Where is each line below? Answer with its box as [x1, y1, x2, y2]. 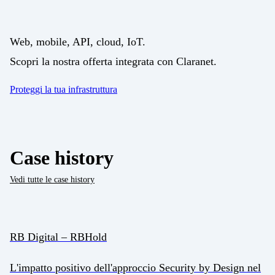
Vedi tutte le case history [10, 175, 95, 185]
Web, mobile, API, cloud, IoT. [10, 36, 145, 48]
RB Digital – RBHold [10, 231, 107, 244]
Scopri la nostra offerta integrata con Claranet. [10, 55, 217, 68]
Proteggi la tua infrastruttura [10, 84, 117, 95]
